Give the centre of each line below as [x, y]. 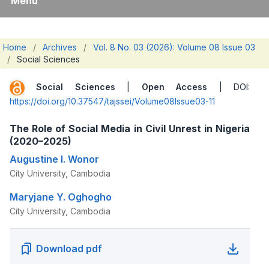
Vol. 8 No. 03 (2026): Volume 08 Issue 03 [174, 47]
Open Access [174, 87]
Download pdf [69, 248]
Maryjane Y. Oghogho [61, 197]
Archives [60, 47]
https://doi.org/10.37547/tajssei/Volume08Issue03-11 [112, 101]
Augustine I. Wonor [54, 159]
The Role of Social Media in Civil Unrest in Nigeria [130, 128]
